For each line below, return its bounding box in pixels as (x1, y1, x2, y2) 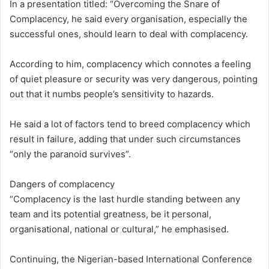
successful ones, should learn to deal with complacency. (10, 28, 248, 40)
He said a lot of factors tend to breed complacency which (10, 118, 250, 130)
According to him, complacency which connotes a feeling (10, 58, 251, 70)
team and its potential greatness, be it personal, (10, 208, 211, 220)
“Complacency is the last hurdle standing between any (10, 193, 240, 205)
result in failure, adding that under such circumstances (10, 133, 241, 145)
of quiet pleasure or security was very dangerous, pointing (10, 73, 258, 85)
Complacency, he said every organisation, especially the (10, 13, 247, 25)
